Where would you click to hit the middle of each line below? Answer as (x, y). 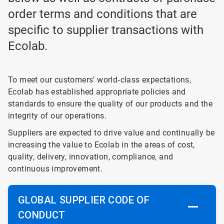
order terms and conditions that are (102, 14)
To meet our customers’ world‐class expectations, (100, 80)
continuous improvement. (55, 169)
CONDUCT (42, 215)
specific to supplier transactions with (106, 30)
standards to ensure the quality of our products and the (110, 104)
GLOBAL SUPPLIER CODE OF (84, 200)
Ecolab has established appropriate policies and (97, 92)
